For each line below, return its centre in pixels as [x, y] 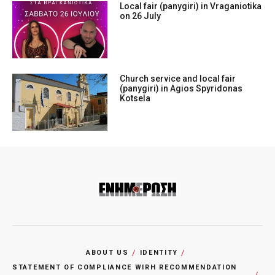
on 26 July [141, 16]
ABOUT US [107, 252]
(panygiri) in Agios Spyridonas [181, 89]
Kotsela [135, 99]
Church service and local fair [178, 79]
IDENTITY [159, 252]
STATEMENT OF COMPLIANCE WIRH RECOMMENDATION [125, 267]
